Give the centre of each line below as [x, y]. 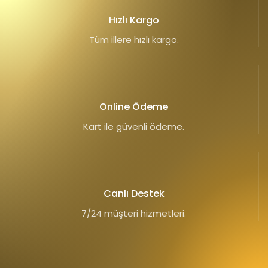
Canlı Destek [134, 193]
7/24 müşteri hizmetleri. [134, 213]
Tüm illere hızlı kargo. [134, 39]
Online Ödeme [134, 106]
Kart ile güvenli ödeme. [134, 126]
